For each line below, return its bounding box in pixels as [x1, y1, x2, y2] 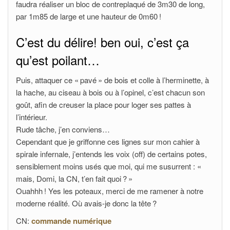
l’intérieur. [16, 111, 47, 122]
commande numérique [31, 215, 111, 226]
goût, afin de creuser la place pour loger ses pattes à [16, 99, 191, 110]
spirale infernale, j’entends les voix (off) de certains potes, [16, 148, 207, 159]
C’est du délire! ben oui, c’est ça [16, 33, 189, 51]
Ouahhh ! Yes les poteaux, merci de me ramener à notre [16, 185, 203, 196]
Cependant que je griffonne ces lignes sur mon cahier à [16, 136, 200, 147]
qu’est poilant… [16, 51, 100, 69]
